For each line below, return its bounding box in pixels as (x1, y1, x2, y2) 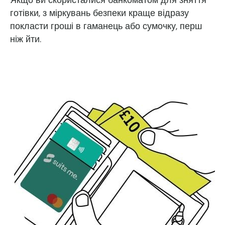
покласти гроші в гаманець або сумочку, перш (10, 20, 202, 32)
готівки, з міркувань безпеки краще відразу (10, 7, 189, 19)
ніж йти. (10, 33, 41, 45)
